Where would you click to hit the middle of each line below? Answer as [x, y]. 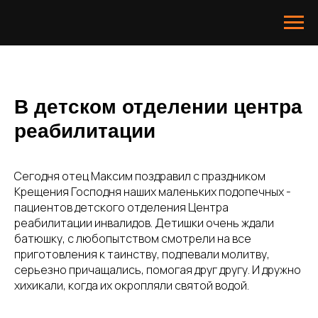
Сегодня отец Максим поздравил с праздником [140, 176]
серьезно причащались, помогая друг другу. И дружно [158, 270]
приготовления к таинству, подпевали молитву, [142, 254]
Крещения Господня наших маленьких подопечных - [153, 192]
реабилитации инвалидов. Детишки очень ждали [144, 223]
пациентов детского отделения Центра [121, 207]
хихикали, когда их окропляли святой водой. [132, 285]
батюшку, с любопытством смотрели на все [133, 238]
